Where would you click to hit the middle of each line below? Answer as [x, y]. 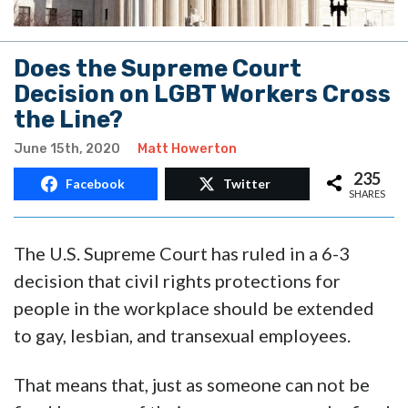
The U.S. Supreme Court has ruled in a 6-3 [182, 254]
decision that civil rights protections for [177, 281]
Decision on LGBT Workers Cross [202, 94]
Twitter [247, 184]
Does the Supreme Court [158, 69]
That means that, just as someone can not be [192, 385]
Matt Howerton [187, 149]
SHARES [367, 193]
